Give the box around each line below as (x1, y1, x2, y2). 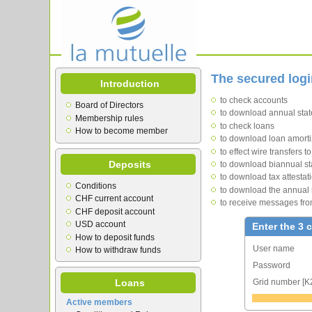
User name (253, 244, 295, 254)
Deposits (109, 158, 151, 170)
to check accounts (220, 95, 288, 105)
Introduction (100, 78, 159, 89)
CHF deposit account (75, 206, 155, 217)
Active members (66, 297, 132, 308)
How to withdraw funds (75, 244, 161, 255)
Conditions (75, 180, 116, 191)
